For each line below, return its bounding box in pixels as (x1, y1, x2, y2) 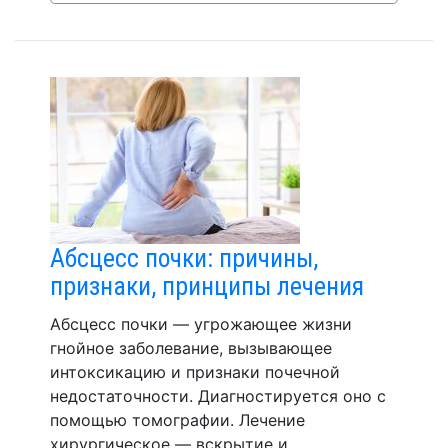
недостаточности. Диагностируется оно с (50, 386, 386, 406)
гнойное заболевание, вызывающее (50, 338, 332, 358)
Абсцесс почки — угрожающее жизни (50, 314, 352, 334)
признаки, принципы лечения (50, 271, 364, 301)
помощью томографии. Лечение (50, 410, 305, 430)
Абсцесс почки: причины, (50, 243, 318, 273)
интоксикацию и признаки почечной (50, 362, 340, 382)
